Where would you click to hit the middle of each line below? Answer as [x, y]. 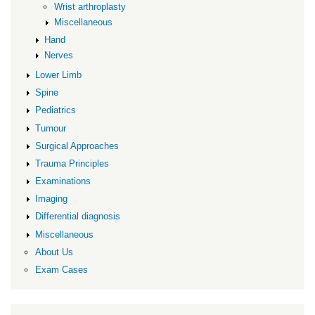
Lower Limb [58, 75]
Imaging [51, 199]
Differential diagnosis [77, 217]
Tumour [50, 128]
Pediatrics [55, 110]
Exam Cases [61, 269]
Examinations [63, 181]
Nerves [59, 55]
